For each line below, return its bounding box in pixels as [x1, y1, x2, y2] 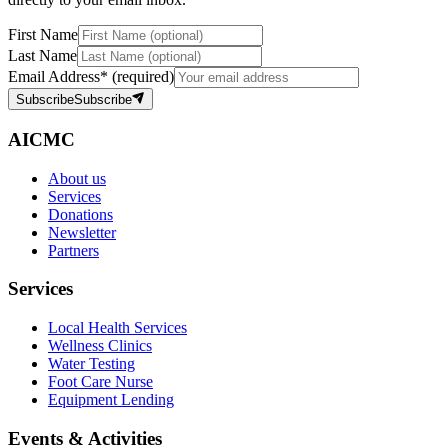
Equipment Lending [48, 390, 174, 408]
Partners [48, 241, 99, 259]
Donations [48, 205, 113, 223]
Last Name [8, 46, 77, 64]
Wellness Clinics [48, 336, 152, 354]
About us [48, 169, 106, 187]
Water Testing [48, 354, 135, 372]
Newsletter [48, 223, 116, 241]
